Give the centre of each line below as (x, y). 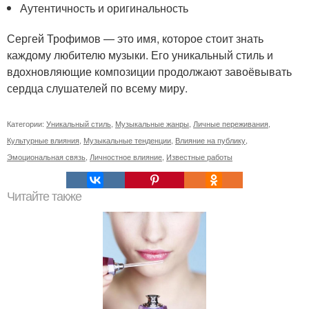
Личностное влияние (126, 157)
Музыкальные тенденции (127, 140)
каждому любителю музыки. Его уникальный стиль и (140, 55)
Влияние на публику (210, 140)
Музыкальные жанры (152, 123)
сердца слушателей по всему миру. (97, 88)
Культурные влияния (43, 140)
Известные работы (199, 157)
